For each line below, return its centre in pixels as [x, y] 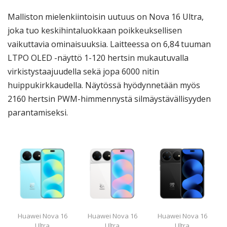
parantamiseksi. [38, 113]
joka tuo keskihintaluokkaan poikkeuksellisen [95, 31]
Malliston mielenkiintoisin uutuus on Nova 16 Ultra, [106, 17]
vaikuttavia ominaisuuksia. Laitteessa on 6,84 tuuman [109, 44]
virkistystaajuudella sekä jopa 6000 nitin [83, 72]
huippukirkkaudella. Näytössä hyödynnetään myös [104, 85]
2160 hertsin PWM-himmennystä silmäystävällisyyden [109, 99]
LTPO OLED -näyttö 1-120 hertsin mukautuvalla [98, 58]
